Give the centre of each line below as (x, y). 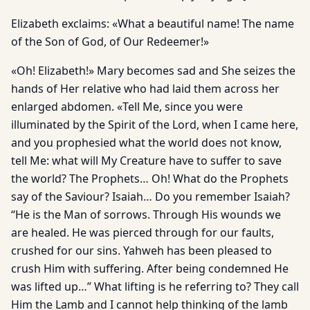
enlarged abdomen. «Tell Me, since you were (127, 107)
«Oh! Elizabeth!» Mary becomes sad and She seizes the (153, 71)
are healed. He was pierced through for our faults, (143, 232)
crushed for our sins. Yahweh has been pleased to (142, 250)
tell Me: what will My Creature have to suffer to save (146, 161)
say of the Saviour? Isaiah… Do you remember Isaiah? (151, 197)
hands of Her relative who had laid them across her (145, 89)
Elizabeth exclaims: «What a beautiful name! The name (153, 24)
